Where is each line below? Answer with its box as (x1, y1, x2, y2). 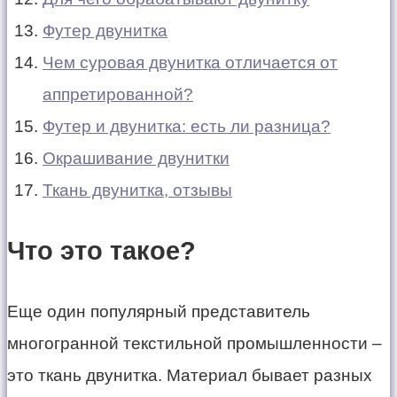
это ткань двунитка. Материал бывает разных (7, 366, 372, 385)
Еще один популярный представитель (7, 302, 310, 322)
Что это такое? (7, 237, 196, 266)
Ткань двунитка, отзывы (43, 180, 232, 199)
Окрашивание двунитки (43, 148, 230, 167)
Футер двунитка (43, 20, 167, 40)
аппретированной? (43, 84, 193, 104)
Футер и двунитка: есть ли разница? (43, 116, 331, 136)
